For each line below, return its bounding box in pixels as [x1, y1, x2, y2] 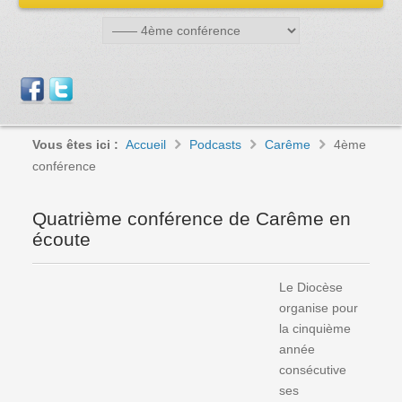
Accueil [126, 137, 167, 152]
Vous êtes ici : [32, 137, 119, 152]
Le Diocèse [279, 280, 344, 294]
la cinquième [279, 321, 352, 336]
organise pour [279, 301, 359, 315]
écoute [32, 229, 92, 249]
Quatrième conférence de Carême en [32, 208, 352, 229]
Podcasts [189, 137, 242, 152]
